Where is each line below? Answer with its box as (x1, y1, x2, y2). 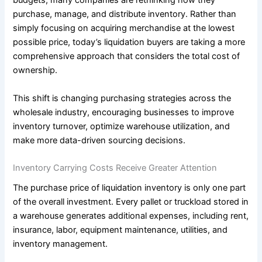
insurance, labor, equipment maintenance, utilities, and (13, 225, 228, 236)
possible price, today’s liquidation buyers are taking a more (13, 37, 246, 48)
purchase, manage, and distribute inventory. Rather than (13, 9, 237, 20)
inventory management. (13, 239, 108, 250)
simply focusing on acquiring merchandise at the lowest (13, 23, 235, 34)
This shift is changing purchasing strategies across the (13, 92, 232, 104)
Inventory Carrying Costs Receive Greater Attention (13, 162, 218, 173)
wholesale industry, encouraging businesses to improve (13, 106, 235, 118)
